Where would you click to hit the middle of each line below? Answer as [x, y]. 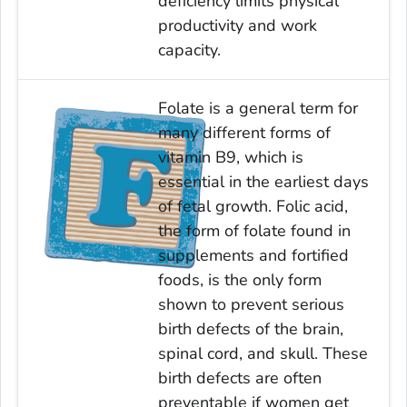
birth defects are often [239, 377]
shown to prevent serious [251, 304]
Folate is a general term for [258, 108]
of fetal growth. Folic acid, [253, 206]
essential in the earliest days [263, 181]
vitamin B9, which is [230, 157]
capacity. [189, 50]
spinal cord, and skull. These [263, 353]
